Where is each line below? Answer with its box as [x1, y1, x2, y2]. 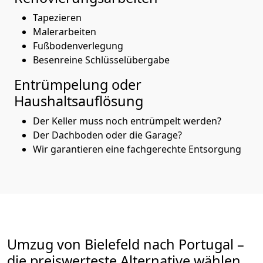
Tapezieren [33, 11, 82, 24]
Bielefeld [85, 234, 140, 254]
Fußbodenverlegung [33, 39, 126, 52]
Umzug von [7, 234, 85, 254]
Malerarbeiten [33, 25, 96, 38]
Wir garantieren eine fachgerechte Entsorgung [33, 142, 241, 156]
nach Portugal [140, 234, 237, 254]
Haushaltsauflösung [14, 91, 143, 110]
